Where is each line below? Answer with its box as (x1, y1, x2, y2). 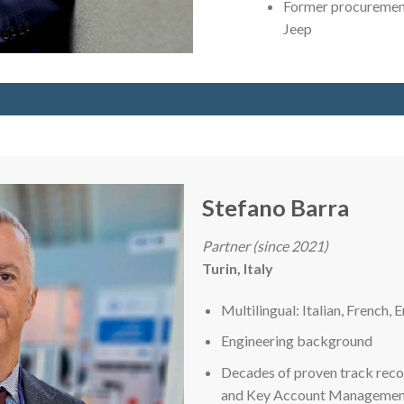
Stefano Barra (202, 194, 349, 221)
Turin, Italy (202, 259, 273, 277)
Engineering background (220, 332, 372, 350)
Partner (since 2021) (202, 236, 328, 254)
